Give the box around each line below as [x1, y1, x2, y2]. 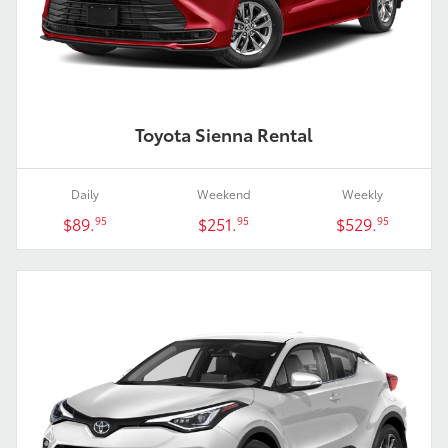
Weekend [196, 185, 251, 203]
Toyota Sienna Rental [135, 121, 313, 148]
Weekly [342, 185, 384, 203]
